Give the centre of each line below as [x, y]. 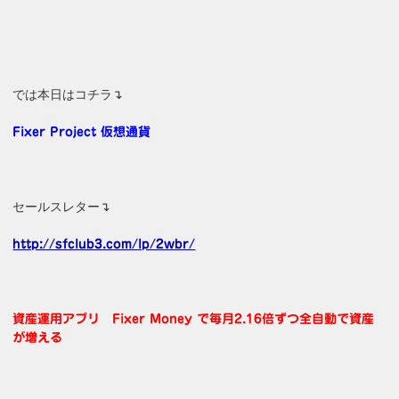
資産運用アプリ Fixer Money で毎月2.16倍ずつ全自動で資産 [194, 318]
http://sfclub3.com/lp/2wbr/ [104, 244]
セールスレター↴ [62, 206]
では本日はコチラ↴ [68, 94]
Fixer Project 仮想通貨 [82, 131]
